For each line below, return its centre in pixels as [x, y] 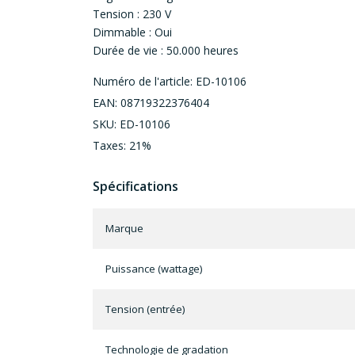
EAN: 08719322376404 [151, 103]
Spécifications [136, 187]
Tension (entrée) [145, 309]
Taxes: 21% [122, 146]
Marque [124, 229]
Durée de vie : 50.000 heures [166, 51]
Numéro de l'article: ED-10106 [170, 82]
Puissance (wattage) [154, 269]
